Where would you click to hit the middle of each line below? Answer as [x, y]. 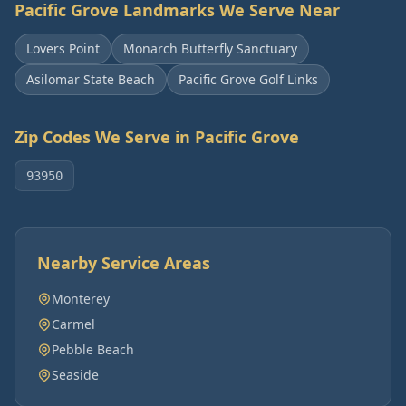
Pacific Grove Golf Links [248, 79]
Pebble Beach [93, 349]
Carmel [73, 324]
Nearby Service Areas [124, 263]
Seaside [75, 375]
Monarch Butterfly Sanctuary [210, 48]
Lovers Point [63, 48]
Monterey [81, 299]
